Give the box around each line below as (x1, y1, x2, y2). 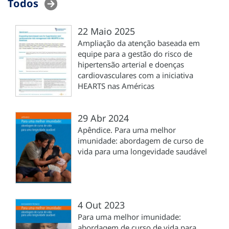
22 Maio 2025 (78, 25, 135, 38)
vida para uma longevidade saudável (78, 146, 207, 157)
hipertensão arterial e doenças (78, 59, 184, 70)
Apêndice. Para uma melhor (78, 125, 176, 135)
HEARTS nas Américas (78, 81, 154, 91)
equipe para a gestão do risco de (78, 49, 192, 59)
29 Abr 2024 (78, 112, 129, 125)
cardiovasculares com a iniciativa (78, 70, 193, 81)
